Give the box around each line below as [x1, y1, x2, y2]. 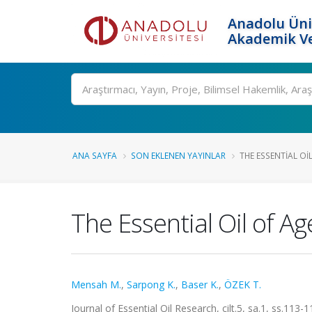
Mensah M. [71, 278, 121, 291]
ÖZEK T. [224, 278, 261, 291]
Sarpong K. [127, 278, 175, 291]
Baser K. [181, 278, 219, 291]
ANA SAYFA [72, 150, 117, 161]
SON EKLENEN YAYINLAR [131, 150, 226, 161]
